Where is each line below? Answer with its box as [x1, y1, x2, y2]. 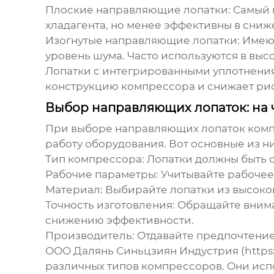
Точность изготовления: [45, 199, 175, 212]
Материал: [45, 183, 103, 196]
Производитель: [45, 229, 135, 242]
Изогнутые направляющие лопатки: [45, 34, 240, 47]
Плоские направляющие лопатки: [45, 4, 231, 17]
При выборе [45, 122, 115, 135]
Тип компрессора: [45, 153, 144, 166]
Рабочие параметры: [45, 168, 158, 181]
